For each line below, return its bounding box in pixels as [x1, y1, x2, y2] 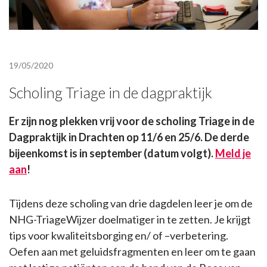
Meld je [215, 147, 251, 160]
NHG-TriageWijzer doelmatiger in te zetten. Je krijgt [9, 213, 251, 226]
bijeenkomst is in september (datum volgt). [9, 147, 215, 160]
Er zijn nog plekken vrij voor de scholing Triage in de [9, 114, 254, 128]
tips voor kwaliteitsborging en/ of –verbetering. [9, 229, 228, 243]
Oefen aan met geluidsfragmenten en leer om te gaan [9, 245, 256, 259]
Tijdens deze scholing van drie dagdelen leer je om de [9, 197, 253, 210]
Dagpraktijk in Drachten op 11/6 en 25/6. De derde [9, 131, 249, 144]
